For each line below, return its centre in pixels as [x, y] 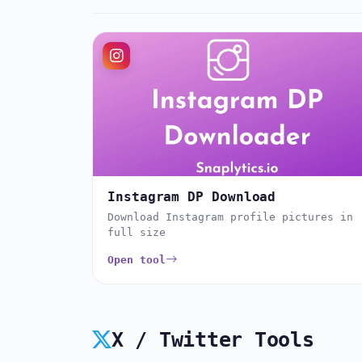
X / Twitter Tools [213, 339]
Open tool [137, 260]
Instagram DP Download [192, 197]
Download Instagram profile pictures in [230, 217]
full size [137, 233]
